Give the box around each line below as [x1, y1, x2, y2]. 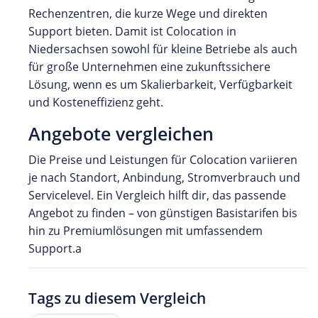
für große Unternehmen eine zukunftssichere [28, 58, 270, 75]
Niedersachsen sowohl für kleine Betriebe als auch [28, 40, 297, 57]
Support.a [28, 240, 82, 256]
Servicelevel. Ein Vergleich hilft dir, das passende [28, 187, 286, 203]
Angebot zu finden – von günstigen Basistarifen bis [28, 204, 297, 221]
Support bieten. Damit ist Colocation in [28, 23, 236, 39]
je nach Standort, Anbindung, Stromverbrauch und [28, 169, 300, 185]
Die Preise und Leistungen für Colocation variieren [28, 151, 297, 168]
